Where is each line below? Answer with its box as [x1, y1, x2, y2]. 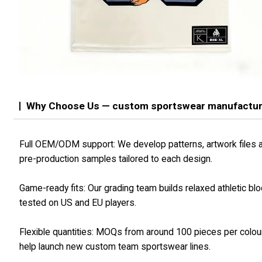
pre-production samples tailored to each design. [19, 153, 213, 165]
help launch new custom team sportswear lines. [19, 241, 211, 253]
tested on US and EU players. [19, 197, 137, 209]
